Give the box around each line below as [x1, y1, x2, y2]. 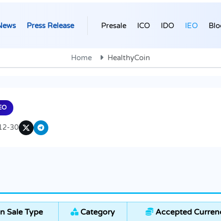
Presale [101, 21, 126, 30]
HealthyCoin [108, 53, 150, 63]
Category [78, 207, 115, 218]
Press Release [27, 21, 74, 30]
